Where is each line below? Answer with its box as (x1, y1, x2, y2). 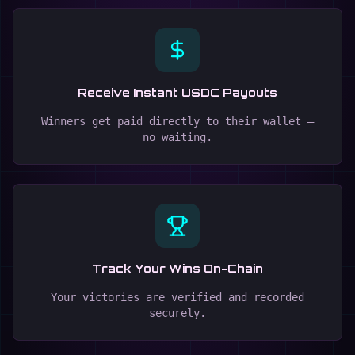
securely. (149, 307, 206, 319)
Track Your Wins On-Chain (92, 261, 263, 275)
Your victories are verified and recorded (51, 291, 304, 303)
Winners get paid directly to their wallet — (41, 115, 314, 128)
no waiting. (143, 131, 212, 143)
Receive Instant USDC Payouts (78, 86, 277, 99)
